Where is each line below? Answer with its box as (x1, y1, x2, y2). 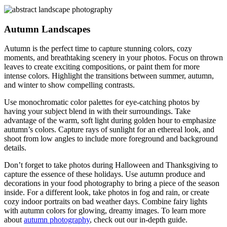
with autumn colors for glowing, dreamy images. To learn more (4, 206, 206, 215)
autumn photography (24, 215, 90, 224)
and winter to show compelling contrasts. (4, 81, 135, 90)
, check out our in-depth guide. (90, 215, 187, 224)
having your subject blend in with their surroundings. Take (4, 107, 191, 116)
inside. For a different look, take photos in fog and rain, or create (4, 188, 209, 197)
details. (4, 143, 26, 153)
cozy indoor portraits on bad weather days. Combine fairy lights (4, 197, 207, 206)
